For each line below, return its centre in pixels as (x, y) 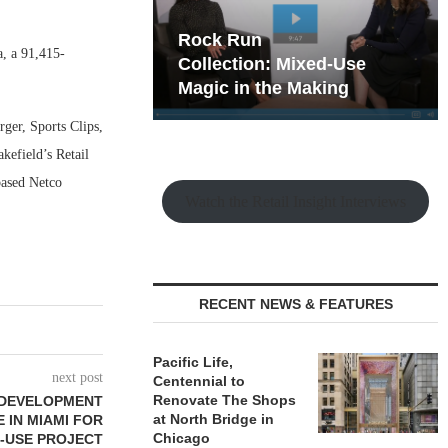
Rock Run (220, 40)
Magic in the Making (264, 88)
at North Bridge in (214, 419)
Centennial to (199, 381)
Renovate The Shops (225, 400)
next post (78, 377)
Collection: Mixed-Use (272, 64)
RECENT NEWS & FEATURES (295, 304)
